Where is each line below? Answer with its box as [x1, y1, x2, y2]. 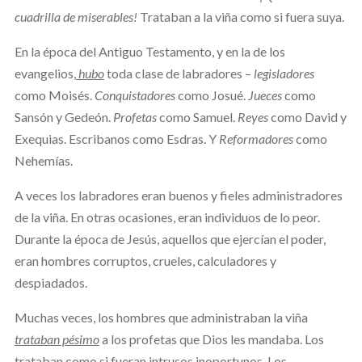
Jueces [247, 86, 284, 103]
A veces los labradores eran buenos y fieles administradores [14, 187, 343, 203]
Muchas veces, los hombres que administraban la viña [14, 309, 308, 325]
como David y [267, 108, 347, 124]
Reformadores [218, 130, 293, 146]
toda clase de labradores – [103, 65, 254, 81]
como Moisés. [14, 86, 95, 103]
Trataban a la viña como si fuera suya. [137, 8, 344, 24]
